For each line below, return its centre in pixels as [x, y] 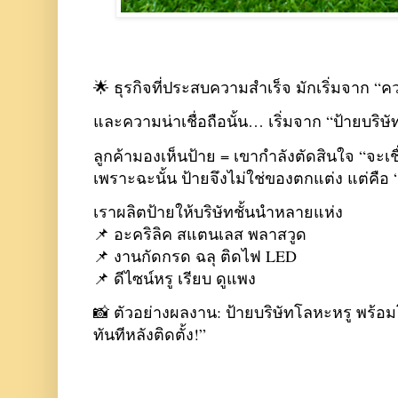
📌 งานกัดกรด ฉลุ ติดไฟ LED [195, 255]
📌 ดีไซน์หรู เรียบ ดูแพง [175, 278]
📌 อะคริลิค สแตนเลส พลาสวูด [200, 233]
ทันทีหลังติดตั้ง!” [150, 334]
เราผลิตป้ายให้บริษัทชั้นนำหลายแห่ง [218, 211]
